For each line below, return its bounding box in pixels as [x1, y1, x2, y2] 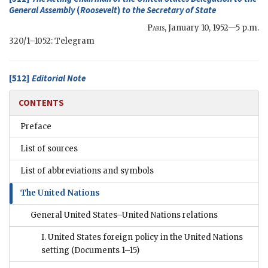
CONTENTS [19, 97, 64, 109]
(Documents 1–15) [71, 245, 139, 256]
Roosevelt [80, 4, 117, 16]
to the [122, 4, 147, 16]
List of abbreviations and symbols [20, 166, 154, 176]
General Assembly [9, 4, 75, 16]
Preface [20, 121, 51, 132]
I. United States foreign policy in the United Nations [41, 232, 243, 243]
